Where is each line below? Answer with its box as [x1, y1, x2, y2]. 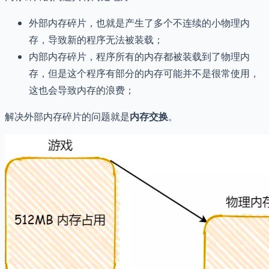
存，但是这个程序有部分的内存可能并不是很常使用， [29, 66, 259, 80]
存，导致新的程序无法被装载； [29, 32, 163, 46]
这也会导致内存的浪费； [29, 83, 134, 97]
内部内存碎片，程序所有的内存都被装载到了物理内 [29, 49, 250, 63]
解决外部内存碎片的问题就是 [5, 109, 130, 123]
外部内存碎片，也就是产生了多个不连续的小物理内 [29, 16, 250, 29]
